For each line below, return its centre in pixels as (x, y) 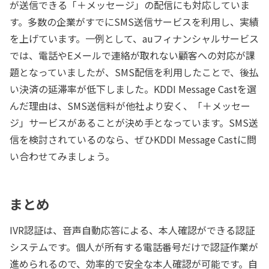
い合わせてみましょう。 (62, 156)
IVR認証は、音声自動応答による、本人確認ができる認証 (132, 230)
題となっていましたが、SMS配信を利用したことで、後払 (134, 72)
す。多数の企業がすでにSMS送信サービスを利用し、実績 (134, 22)
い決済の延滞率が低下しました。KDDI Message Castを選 (133, 89)
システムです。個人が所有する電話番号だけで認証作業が (134, 247)
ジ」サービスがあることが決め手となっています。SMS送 (134, 123)
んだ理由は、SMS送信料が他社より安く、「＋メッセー (130, 106)
